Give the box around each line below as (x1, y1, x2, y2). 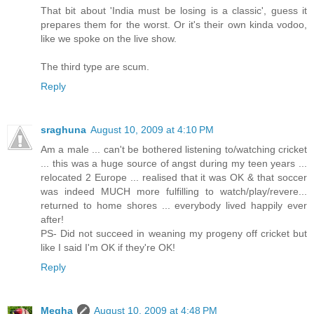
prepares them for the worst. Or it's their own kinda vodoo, (41, 18, 307, 30)
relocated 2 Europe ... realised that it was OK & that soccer (41, 171, 307, 183)
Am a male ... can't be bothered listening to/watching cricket (41, 143, 307, 155)
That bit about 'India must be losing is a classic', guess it (41, 4, 307, 16)
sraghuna (41, 123, 86, 135)
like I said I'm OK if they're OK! (41, 241, 175, 253)
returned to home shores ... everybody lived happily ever (41, 199, 307, 211)
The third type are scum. (41, 60, 149, 72)
